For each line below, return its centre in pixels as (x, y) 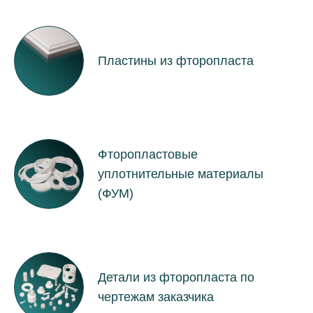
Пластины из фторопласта (175, 60)
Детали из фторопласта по (176, 277)
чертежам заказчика (155, 297)
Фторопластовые (147, 154)
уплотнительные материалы (180, 174)
